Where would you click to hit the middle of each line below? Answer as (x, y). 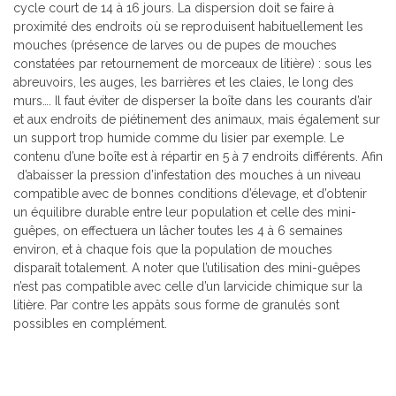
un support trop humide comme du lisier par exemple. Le (179, 138)
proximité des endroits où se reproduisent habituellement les (188, 27)
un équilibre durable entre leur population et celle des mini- (185, 213)
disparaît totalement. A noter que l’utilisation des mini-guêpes (187, 268)
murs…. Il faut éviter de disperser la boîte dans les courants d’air (193, 101)
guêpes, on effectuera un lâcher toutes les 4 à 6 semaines (178, 231)
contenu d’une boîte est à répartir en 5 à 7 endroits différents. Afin (198, 157)
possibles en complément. (90, 324)
